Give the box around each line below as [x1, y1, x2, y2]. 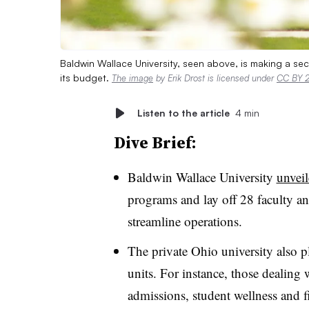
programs [127, 190, 181, 208]
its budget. [60, 71, 112, 83]
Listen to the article [137, 106, 230, 119]
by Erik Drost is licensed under [153, 72, 277, 83]
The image [112, 72, 153, 83]
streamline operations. [127, 212, 246, 230]
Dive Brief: [113, 130, 197, 154]
